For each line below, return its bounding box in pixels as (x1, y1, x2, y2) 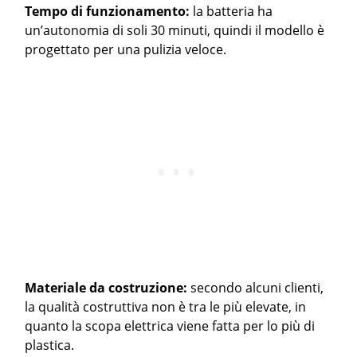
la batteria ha (193, 2, 273, 20)
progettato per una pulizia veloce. (25, 41, 227, 58)
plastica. (25, 336, 75, 354)
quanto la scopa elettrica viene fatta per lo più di (25, 317, 316, 335)
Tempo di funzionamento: (25, 2, 194, 20)
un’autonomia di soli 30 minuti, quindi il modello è (25, 22, 325, 39)
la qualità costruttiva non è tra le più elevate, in (25, 298, 307, 316)
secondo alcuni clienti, (190, 279, 324, 296)
